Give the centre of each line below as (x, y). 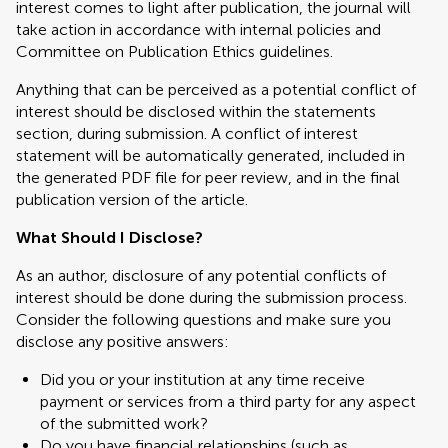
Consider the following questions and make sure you (203, 319)
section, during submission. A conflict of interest (187, 133)
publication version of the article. (132, 199)
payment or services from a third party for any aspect (228, 401)
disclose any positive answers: (122, 341)
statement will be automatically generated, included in (210, 155)
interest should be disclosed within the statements (196, 111)
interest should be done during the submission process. (211, 297)
